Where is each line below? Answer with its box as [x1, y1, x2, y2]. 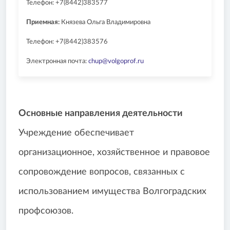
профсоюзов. [18, 206, 73, 216]
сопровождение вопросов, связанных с [18, 167, 185, 177]
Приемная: [26, 19, 60, 26]
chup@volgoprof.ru [88, 58, 144, 65]
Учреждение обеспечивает [18, 128, 134, 138]
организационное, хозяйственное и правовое [18, 148, 210, 158]
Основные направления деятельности [18, 109, 183, 119]
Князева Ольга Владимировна [60, 19, 150, 26]
